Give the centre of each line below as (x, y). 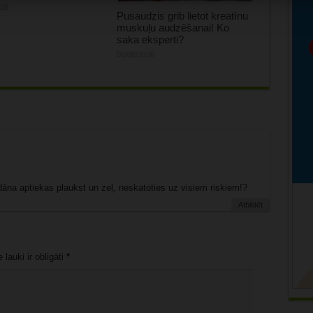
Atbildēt (250, 205)
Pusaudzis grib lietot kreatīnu (182, 16)
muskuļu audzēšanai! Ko (173, 28)
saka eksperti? (150, 40)
